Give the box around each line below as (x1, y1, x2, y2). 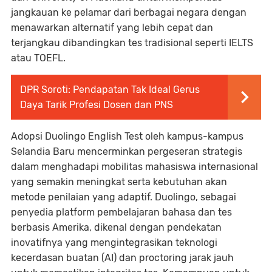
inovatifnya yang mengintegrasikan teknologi (11, 237, 217, 249)
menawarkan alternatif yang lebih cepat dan (11, 22, 213, 34)
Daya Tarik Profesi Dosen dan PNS (20, 99, 173, 111)
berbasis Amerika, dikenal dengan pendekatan (11, 222, 222, 234)
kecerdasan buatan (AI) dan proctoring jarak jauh (11, 252, 234, 264)
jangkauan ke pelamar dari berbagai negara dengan (11, 7, 246, 19)
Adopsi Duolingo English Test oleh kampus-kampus (11, 131, 243, 143)
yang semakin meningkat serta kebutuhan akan (11, 176, 227, 188)
